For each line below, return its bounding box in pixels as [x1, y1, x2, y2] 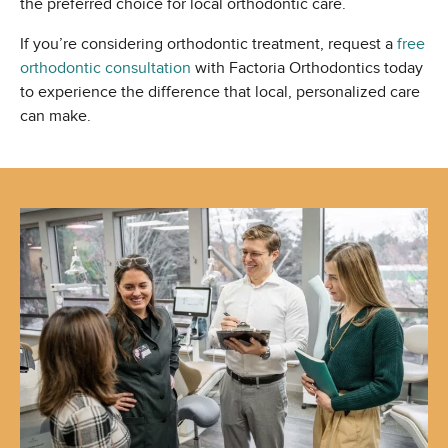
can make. [20, 107, 91, 126]
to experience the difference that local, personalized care [20, 83, 420, 102]
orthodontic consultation [20, 59, 191, 78]
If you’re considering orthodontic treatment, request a [20, 35, 397, 54]
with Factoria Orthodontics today [191, 59, 423, 78]
